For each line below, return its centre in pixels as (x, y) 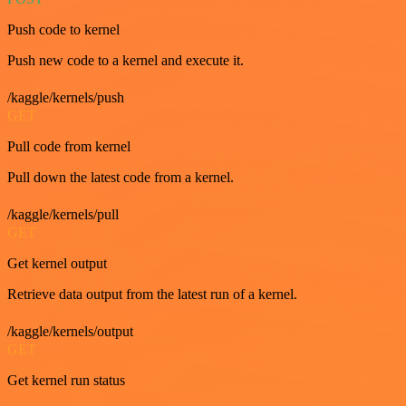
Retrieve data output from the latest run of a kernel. (152, 294)
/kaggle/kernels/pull (63, 214)
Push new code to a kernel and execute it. (126, 60)
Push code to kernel (63, 29)
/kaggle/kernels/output (70, 331)
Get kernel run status (66, 380)
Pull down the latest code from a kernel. (121, 177)
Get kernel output (57, 263)
